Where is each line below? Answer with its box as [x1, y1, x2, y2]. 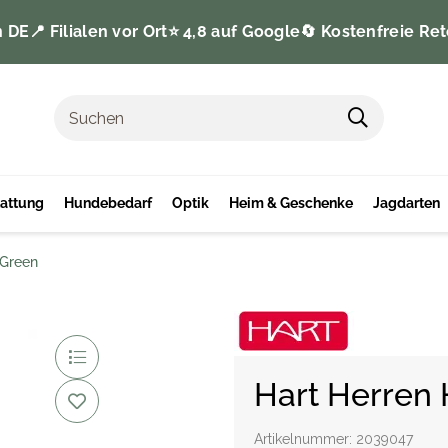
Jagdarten [373, 195, 440, 212]
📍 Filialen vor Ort [29, 22, 168, 41]
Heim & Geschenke [229, 195, 353, 212]
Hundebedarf [64, 195, 152, 212]
